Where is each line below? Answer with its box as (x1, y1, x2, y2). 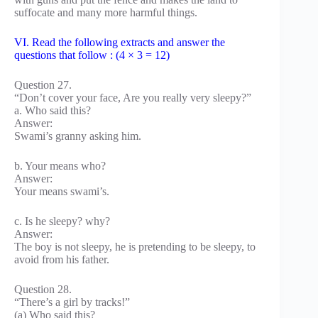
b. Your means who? (14, 159, 106, 172)
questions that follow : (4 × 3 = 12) (14, 48, 170, 61)
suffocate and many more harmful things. (14, 6, 197, 18)
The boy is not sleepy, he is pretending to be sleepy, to (14, 240, 256, 253)
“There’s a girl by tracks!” (14, 295, 130, 308)
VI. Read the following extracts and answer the (14, 35, 225, 48)
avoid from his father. (14, 253, 109, 265)
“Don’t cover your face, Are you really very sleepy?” (14, 91, 251, 104)
